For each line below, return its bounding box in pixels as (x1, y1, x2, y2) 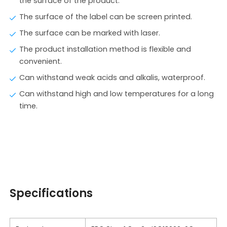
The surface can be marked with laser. (19, 28, 161, 38)
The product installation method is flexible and (19, 44, 192, 54)
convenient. (19, 56, 62, 66)
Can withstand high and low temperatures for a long (19, 89, 214, 99)
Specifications (10, 185, 93, 201)
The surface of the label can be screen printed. (19, 12, 193, 22)
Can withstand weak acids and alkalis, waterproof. (19, 72, 206, 83)
